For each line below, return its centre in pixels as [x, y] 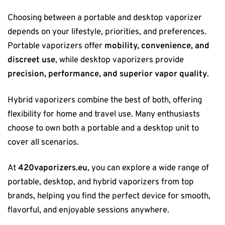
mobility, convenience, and [157, 46]
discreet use [31, 60]
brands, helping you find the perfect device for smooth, [109, 196]
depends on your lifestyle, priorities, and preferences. [107, 32]
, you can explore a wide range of [148, 168]
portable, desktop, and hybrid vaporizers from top [101, 182]
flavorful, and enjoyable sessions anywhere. [88, 210]
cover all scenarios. [43, 142]
